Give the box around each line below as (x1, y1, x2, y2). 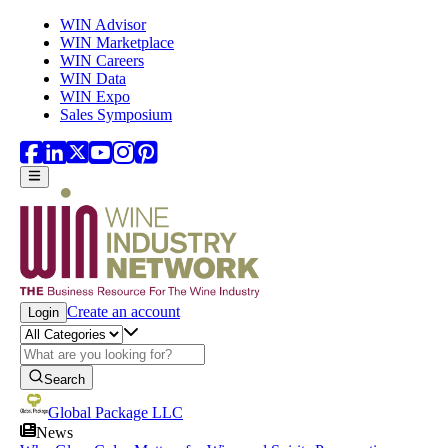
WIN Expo (60, 88, 130, 105)
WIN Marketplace (60, 34, 174, 51)
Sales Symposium (60, 106, 172, 123)
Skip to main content (7, 15, 137, 32)
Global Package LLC (48, 404, 183, 422)
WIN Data (60, 70, 126, 87)
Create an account (67, 303, 180, 321)
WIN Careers (60, 52, 144, 69)
